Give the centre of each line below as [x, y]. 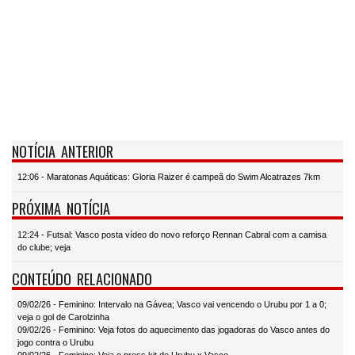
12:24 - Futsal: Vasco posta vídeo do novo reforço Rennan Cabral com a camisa [172, 234]
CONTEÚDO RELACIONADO [82, 278]
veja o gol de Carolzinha [63, 317]
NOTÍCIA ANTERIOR [63, 151]
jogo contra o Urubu [55, 343]
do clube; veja [44, 247]
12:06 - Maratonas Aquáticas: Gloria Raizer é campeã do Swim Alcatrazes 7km [169, 177]
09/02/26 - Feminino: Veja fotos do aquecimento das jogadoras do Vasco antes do [174, 330]
